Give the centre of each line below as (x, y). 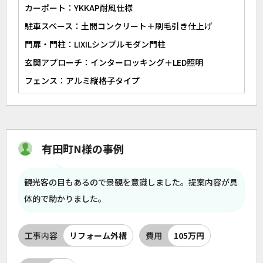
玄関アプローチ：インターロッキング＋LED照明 (114, 62)
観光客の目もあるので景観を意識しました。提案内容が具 (131, 182)
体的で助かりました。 (65, 198)
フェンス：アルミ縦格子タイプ (82, 80)
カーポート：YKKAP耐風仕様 (79, 8)
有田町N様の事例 (83, 149)
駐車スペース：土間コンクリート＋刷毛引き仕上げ (119, 26)
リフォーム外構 (98, 235)
